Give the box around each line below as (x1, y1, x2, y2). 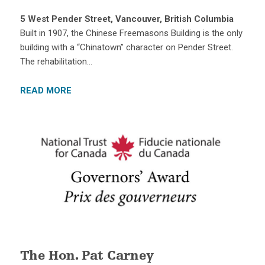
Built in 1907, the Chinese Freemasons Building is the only (20, 28, 243, 39)
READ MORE (20, 85, 72, 96)
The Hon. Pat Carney (20, 250, 154, 263)
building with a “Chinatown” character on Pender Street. (20, 42, 233, 53)
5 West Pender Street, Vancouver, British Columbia (20, 14, 234, 25)
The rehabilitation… (20, 56, 92, 67)
